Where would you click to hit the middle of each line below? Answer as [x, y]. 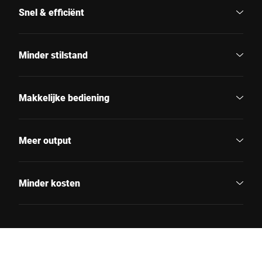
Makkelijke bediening [64, 98]
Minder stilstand [53, 55]
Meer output [45, 140]
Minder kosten [49, 183]
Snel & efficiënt [51, 12]
